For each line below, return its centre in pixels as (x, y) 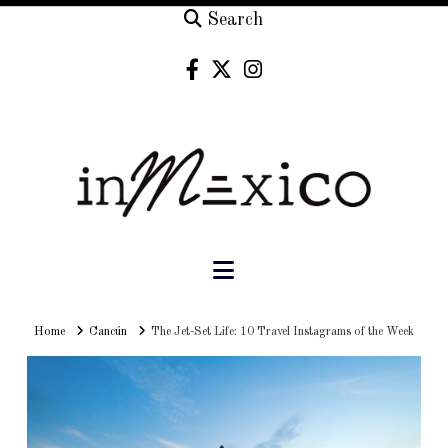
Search (235, 20)
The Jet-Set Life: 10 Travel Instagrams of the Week (283, 332)
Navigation (290, 269)
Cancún (107, 332)
